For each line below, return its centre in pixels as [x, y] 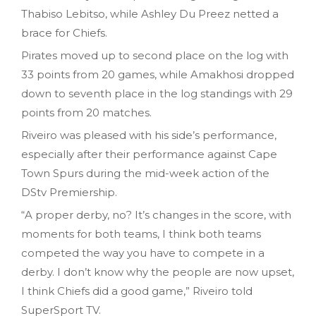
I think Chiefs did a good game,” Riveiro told [137, 291]
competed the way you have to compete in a [143, 253]
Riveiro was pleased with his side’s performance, [149, 135]
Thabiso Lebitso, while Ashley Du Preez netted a [150, 13]
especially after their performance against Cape [149, 154]
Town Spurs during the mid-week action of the [145, 173]
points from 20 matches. [86, 112]
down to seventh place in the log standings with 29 [157, 93]
